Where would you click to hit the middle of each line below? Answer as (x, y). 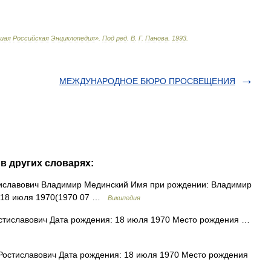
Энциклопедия (73, 38)
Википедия (124, 198)
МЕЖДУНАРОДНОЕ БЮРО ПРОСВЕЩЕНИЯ (147, 81)
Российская (31, 38)
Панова (157, 38)
